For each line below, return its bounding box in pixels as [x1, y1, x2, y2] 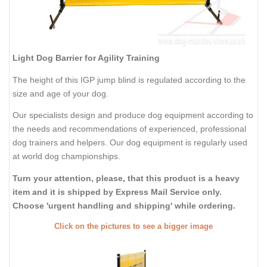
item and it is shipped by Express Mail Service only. [13, 187, 222, 197]
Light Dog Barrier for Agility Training [13, 53, 160, 63]
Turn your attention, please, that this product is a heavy [13, 173, 240, 183]
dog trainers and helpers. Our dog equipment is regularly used [13, 138, 247, 148]
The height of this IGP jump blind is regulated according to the [13, 74, 246, 85]
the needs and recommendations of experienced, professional [13, 124, 246, 134]
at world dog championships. [13, 151, 120, 162]
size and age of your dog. [13, 88, 108, 98]
